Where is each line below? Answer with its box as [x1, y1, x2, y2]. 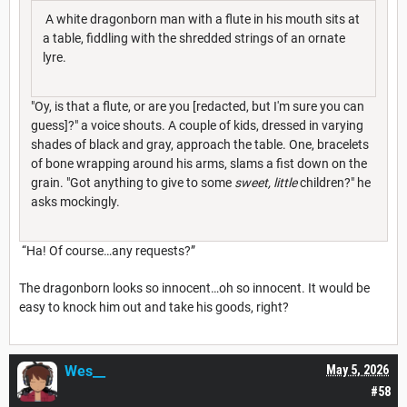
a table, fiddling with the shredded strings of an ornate [43, 30, 345, 45]
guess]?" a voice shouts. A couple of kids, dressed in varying [31, 117, 363, 133]
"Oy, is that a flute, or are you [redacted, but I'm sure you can [31, 98, 364, 114]
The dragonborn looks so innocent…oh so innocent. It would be [19, 280, 370, 295]
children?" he [300, 174, 371, 190]
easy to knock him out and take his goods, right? [19, 299, 289, 314]
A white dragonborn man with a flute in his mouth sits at [43, 11, 360, 26]
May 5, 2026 [326, 362, 389, 377]
